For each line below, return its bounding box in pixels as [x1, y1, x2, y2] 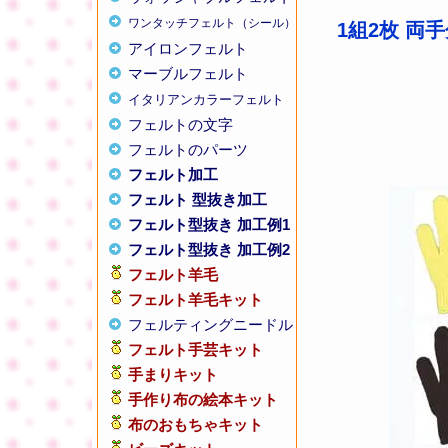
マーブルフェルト [128, 65, 248, 82]
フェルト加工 [128, 166, 218, 183]
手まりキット [128, 366, 218, 383]
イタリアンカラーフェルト [128, 92, 284, 107]
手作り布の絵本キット [128, 391, 278, 408]
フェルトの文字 [128, 116, 233, 133]
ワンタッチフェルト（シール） [128, 16, 296, 30]
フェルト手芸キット [128, 341, 263, 358]
